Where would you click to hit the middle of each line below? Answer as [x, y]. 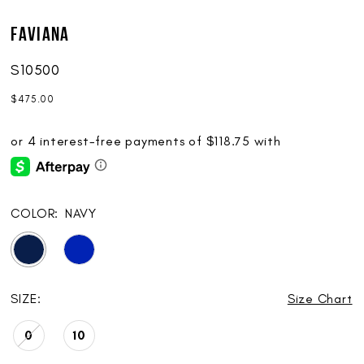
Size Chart [320, 298]
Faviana [40, 35]
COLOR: [35, 214]
